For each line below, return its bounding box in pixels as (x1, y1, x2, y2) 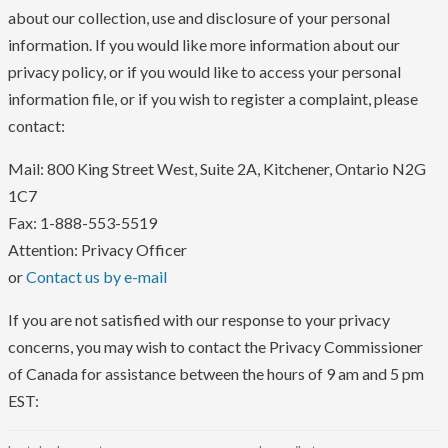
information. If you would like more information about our (8, 35, 400, 55)
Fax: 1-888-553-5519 (8, 213, 157, 233)
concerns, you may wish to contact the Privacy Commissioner (8, 337, 423, 357)
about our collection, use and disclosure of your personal (8, 8, 390, 28)
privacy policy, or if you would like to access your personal (8, 62, 401, 82)
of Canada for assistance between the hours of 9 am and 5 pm (8, 364, 424, 384)
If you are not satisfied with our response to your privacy (8, 310, 390, 330)
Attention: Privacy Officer (8, 240, 187, 260)
